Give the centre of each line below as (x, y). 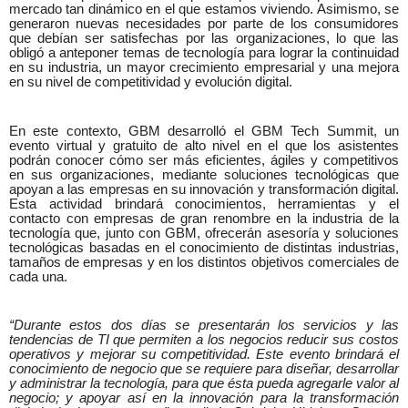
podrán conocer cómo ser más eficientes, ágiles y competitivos (204, 160)
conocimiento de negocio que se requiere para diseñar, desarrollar (204, 369)
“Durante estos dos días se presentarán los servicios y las (204, 325)
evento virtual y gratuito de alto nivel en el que (162, 145)
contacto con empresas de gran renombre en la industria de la (204, 218)
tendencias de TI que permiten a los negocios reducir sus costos (204, 340)
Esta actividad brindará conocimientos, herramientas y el (204, 204)
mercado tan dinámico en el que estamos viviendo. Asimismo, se (204, 10)
